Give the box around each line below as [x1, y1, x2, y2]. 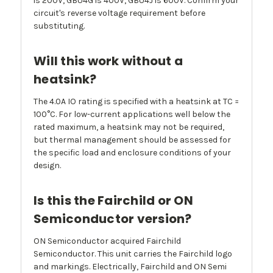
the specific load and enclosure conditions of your [34, 147, 231, 158]
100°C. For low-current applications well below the [34, 109, 230, 120]
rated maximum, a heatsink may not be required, [34, 122, 224, 133]
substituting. [34, 21, 85, 32]
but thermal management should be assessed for [34, 135, 231, 146]
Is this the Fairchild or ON [34, 192, 193, 210]
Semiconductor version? [34, 210, 192, 228]
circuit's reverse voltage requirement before [34, 8, 205, 19]
